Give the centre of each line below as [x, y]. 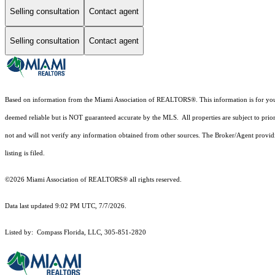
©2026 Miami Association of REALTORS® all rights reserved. [94, 180]
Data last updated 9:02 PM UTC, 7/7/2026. [66, 206]
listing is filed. [26, 153]
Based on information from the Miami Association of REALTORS [98, 100]
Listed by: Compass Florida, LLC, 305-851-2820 [76, 233]
